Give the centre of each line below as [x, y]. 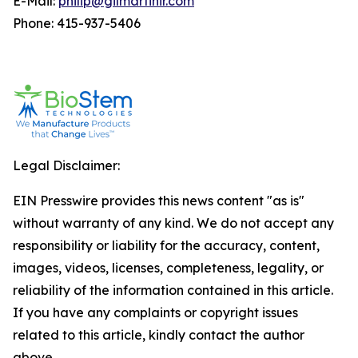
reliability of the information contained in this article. [173, 290]
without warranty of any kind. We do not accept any [173, 223]
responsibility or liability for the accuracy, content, [166, 245]
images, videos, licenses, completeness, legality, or [168, 268]
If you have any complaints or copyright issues [155, 312]
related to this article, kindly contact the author [159, 335]
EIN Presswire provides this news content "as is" [159, 201]
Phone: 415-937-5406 [77, 23]
